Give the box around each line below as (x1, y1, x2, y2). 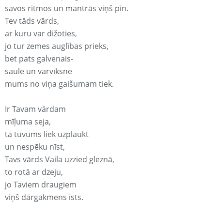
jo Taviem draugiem (5, 179, 77, 190)
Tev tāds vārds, (5, 15, 59, 27)
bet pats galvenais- (5, 53, 73, 64)
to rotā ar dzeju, (5, 167, 63, 178)
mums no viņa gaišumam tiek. (5, 78, 114, 90)
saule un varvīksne (5, 66, 72, 77)
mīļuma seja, (5, 116, 51, 127)
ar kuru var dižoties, (5, 28, 77, 39)
